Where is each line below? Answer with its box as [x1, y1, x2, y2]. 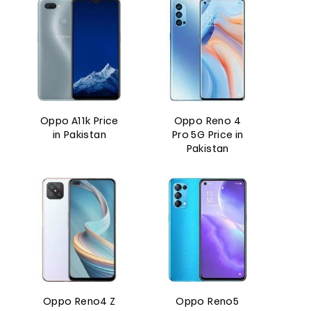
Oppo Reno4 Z [42, 297, 116, 308]
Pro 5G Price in [171, 131, 244, 141]
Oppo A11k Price [40, 117, 119, 127]
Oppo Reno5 [176, 297, 239, 308]
